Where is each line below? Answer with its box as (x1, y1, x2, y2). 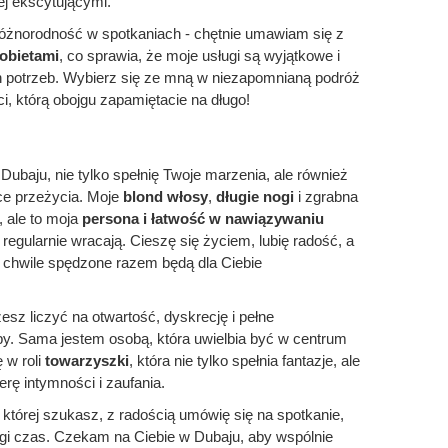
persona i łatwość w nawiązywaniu (82, 210, 324, 227)
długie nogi (216, 188, 294, 205)
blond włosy (123, 188, 208, 205)
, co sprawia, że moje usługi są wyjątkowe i (59, 47, 340, 64)
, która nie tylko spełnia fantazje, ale (129, 352, 360, 369)
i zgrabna (294, 188, 358, 205)
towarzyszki (45, 352, 129, 369)
